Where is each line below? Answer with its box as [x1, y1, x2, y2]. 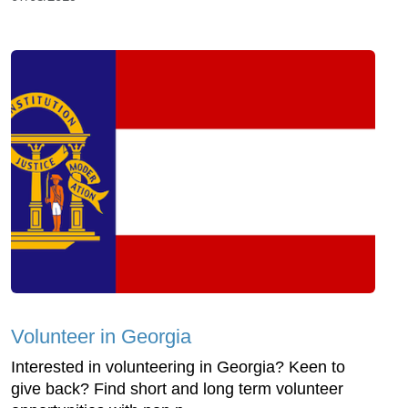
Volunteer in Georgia [11, 325, 191, 349]
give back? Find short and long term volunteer [11, 380, 343, 399]
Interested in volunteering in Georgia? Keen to [11, 358, 345, 377]
